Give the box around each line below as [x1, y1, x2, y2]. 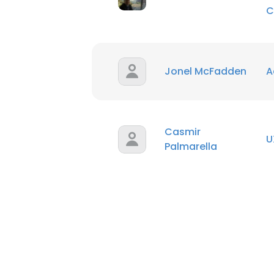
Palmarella [165, 139, 217, 154]
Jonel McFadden [165, 64, 246, 78]
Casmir [165, 125, 201, 139]
